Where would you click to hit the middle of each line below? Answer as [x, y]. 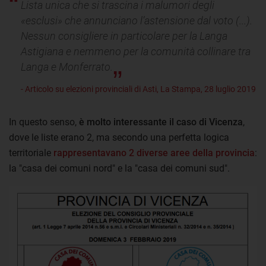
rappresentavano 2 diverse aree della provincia [153, 153]
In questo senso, [44, 122]
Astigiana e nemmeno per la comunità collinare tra [136, 51]
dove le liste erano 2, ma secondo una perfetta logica [119, 137]
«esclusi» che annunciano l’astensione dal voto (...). [137, 20]
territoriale [30, 153]
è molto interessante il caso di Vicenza [161, 122]
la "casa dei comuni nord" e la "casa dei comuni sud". [119, 168]
